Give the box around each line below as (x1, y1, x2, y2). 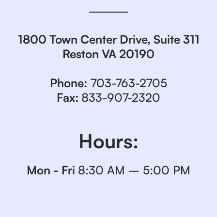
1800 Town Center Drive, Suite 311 (17, 32, 200, 46)
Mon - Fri (27, 163, 78, 177)
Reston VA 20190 (62, 46, 155, 61)
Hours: (78, 129, 139, 153)
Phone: (50, 76, 87, 90)
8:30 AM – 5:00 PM (78, 163, 190, 177)
